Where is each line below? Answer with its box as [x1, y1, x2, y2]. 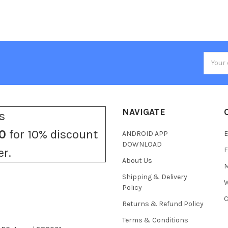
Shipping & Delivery [122, 172, 187, 181]
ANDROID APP [122, 129, 168, 138]
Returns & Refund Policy [122, 199, 204, 208]
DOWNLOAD [122, 139, 162, 149]
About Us [122, 156, 152, 165]
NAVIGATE [122, 106, 165, 118]
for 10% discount [6, 127, 98, 141]
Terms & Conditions [122, 215, 188, 224]
